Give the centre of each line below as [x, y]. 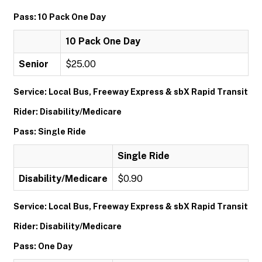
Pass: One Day [43, 246]
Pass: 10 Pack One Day [60, 17]
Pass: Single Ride [50, 132]
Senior [34, 64]
